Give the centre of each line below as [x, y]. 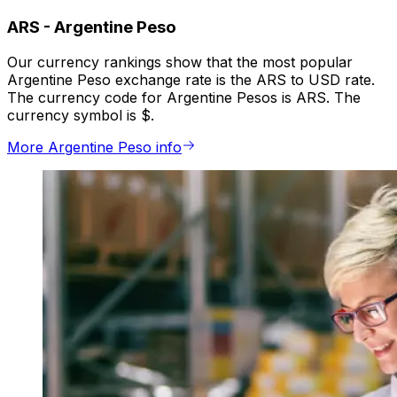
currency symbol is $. [81, 116]
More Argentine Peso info [94, 148]
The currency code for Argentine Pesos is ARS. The [184, 98]
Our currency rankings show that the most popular [180, 62]
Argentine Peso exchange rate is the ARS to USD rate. [191, 80]
